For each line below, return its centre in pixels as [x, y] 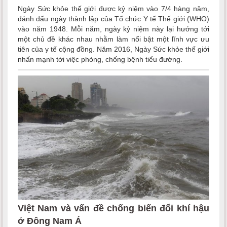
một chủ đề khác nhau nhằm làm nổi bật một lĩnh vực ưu [113, 39]
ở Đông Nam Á [50, 221]
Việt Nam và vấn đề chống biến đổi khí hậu [113, 208]
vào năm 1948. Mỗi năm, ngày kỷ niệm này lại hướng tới [113, 29]
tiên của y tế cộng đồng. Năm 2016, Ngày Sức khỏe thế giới [113, 49]
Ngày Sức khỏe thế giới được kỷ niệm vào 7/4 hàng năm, [113, 8]
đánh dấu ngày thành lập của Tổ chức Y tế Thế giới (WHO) [113, 18]
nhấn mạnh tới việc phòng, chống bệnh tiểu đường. [100, 59]
